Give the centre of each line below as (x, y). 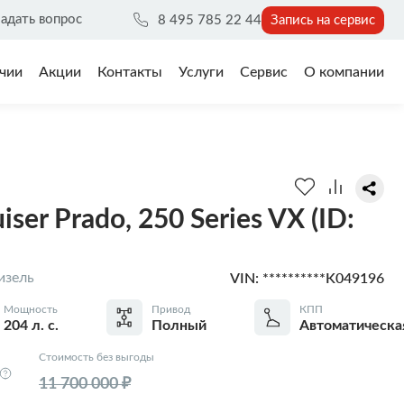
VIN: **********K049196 (307, 277)
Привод (171, 309)
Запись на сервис (323, 20)
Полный (179, 326)
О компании (344, 72)
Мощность (31, 309)
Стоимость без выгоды (96, 357)
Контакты (130, 72)
